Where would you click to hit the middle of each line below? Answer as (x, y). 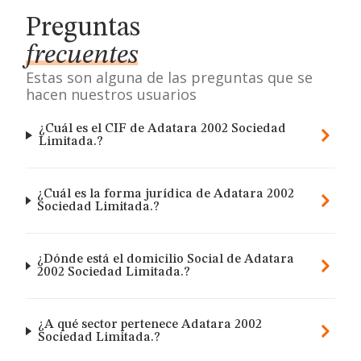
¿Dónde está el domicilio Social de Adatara (165, 259)
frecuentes (82, 56)
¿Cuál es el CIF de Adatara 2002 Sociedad (162, 129)
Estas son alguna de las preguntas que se (169, 77)
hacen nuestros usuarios (111, 94)
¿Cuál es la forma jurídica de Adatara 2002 (166, 194)
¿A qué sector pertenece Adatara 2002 (149, 325)
